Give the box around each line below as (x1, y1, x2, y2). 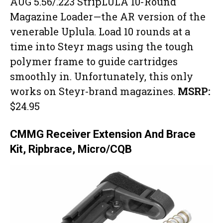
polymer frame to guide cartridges (10, 54, 178, 68)
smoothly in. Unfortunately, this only (10, 69, 193, 83)
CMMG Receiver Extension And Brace (10, 127, 196, 140)
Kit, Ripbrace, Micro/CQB (10, 142, 132, 155)
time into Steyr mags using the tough (10, 39, 194, 53)
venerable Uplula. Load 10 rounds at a (10, 24, 190, 38)
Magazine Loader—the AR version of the (10, 9, 206, 23)
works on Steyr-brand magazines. (10, 84, 178, 98)
